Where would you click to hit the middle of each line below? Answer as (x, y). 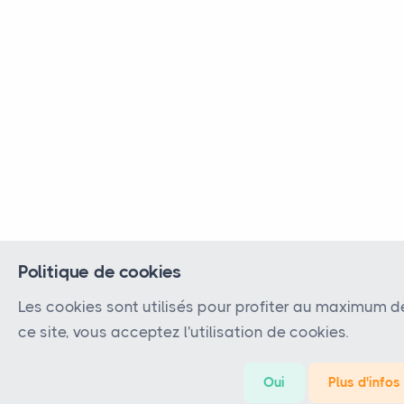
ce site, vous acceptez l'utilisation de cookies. (183, 332)
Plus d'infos (364, 382)
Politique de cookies (100, 272)
